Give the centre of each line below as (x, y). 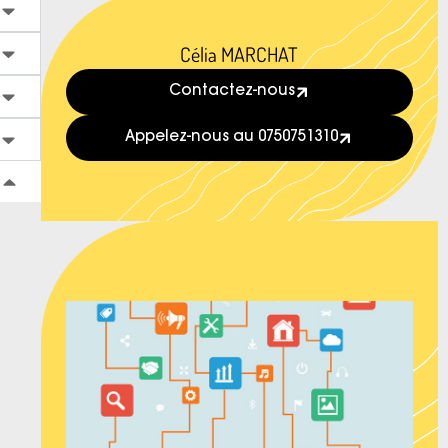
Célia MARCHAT (239, 54)
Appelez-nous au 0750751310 (232, 137)
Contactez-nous (231, 91)
